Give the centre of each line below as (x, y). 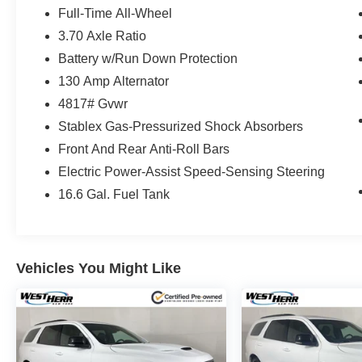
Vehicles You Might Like (99, 268)
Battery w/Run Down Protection (148, 58)
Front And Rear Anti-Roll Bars (144, 149)
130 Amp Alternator (114, 81)
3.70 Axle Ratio (103, 36)
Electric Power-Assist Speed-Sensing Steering (192, 171)
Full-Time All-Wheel (116, 13)
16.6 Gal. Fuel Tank (114, 194)
